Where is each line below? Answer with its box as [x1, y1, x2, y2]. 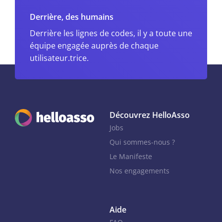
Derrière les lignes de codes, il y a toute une [30, 27, 192, 39]
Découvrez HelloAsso [110, 109, 190, 120]
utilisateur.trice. [30, 52, 89, 63]
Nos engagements [110, 166, 169, 175]
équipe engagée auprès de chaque [30, 40, 159, 51]
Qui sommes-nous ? [110, 137, 175, 147]
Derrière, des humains [30, 11, 113, 22]
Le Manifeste [110, 151, 152, 161]
